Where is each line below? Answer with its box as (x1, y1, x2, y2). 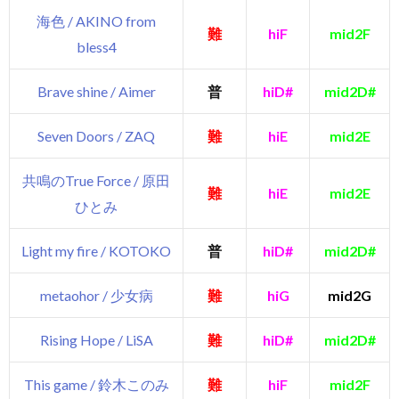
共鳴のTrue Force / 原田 (22, 172, 170, 190)
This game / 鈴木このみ (23, 376, 169, 394)
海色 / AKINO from (37, 12, 156, 30)
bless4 (76, 38, 117, 56)
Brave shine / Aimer (37, 83, 156, 101)
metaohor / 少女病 (39, 287, 153, 305)
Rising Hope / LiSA (39, 331, 153, 349)
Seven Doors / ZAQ (37, 127, 155, 145)
